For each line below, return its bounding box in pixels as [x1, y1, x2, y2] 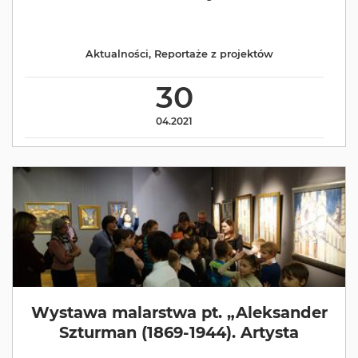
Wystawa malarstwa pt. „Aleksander [30, 303, 328, 322]
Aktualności [85, 48, 149, 60]
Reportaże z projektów [153, 48, 273, 60]
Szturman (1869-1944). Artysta [59, 323, 299, 342]
